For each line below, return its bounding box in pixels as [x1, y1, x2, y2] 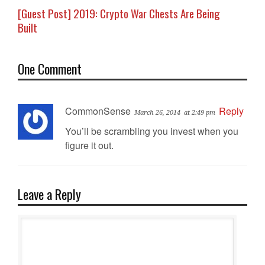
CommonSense [65, 104, 131, 118]
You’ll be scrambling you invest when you [65, 124, 238, 138]
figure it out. [65, 138, 114, 153]
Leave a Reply [18, 185, 81, 204]
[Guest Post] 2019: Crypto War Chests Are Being [18, 5, 220, 22]
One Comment [18, 59, 82, 79]
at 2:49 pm [184, 109, 215, 117]
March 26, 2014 [134, 109, 180, 117]
